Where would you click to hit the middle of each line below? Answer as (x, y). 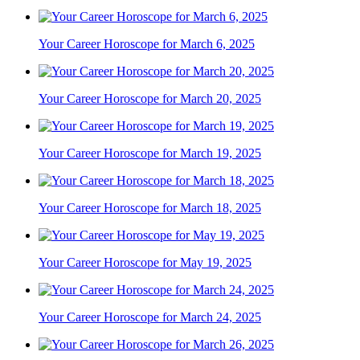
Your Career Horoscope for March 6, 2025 (147, 44)
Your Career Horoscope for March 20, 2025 (150, 99)
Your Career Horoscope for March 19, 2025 (150, 153)
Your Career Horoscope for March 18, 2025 (150, 208)
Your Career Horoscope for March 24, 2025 (150, 317)
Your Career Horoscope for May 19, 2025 (145, 263)
